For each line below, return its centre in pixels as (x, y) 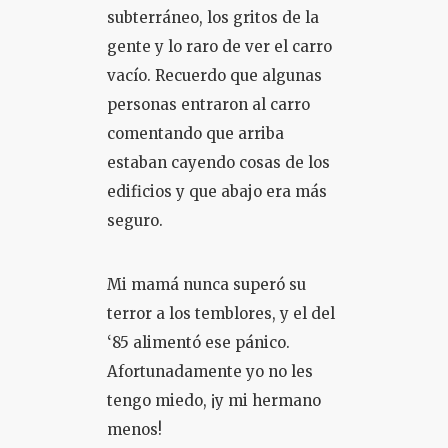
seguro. (134, 220)
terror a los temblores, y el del (220, 313)
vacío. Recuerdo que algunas (214, 75)
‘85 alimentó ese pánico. (198, 342)
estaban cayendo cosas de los (218, 162)
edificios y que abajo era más (216, 191)
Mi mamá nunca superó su (206, 284)
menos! (134, 429)
